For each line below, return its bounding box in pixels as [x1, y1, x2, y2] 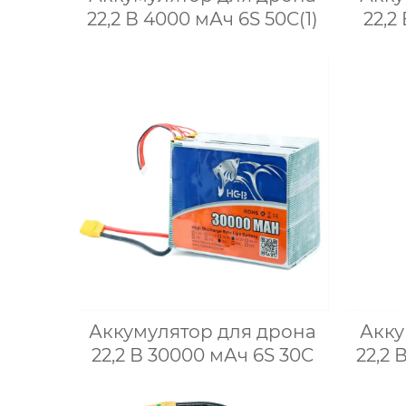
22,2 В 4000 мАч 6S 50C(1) [86, 7, 318, 30]
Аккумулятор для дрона [88, 320, 316, 343]
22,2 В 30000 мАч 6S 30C [91, 343, 314, 366]
